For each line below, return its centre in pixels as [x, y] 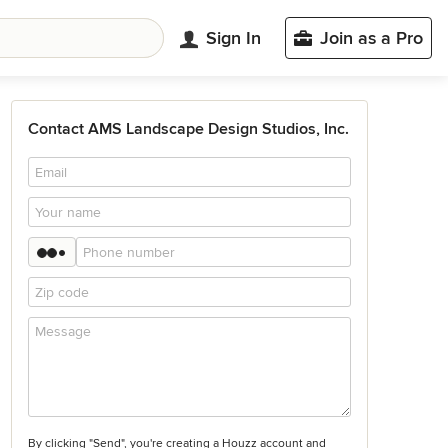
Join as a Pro [371, 38]
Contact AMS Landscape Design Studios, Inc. [188, 129]
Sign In [233, 37]
